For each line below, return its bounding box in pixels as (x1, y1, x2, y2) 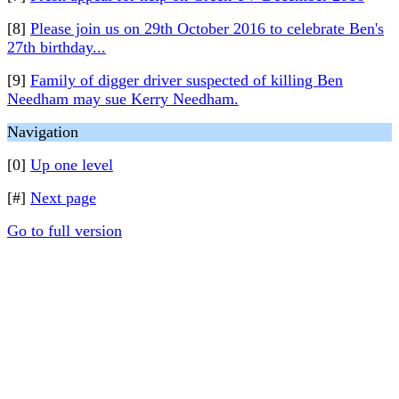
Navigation (7, 123, 78, 141)
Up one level (30, 156, 113, 174)
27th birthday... (7, 38, 106, 56)
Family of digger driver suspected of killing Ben (30, 71, 343, 89)
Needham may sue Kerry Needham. (7, 90, 239, 108)
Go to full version (7, 222, 122, 240)
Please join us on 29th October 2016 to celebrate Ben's (30, 20, 384, 37)
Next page (30, 189, 96, 207)
